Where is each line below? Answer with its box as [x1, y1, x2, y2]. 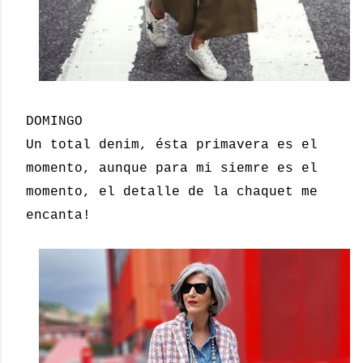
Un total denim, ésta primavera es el [26, 138, 318, 153]
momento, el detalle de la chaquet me [26, 185, 318, 200]
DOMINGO [26, 114, 83, 130]
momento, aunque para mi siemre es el [26, 161, 318, 177]
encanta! [26, 208, 91, 224]
